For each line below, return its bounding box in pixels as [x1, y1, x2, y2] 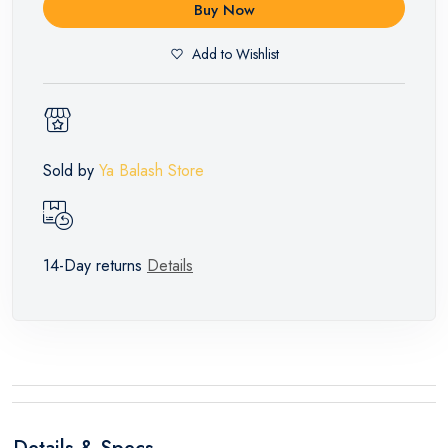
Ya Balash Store [99, 158, 204, 182]
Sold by [43, 158, 99, 182]
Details [147, 253, 193, 277]
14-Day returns [43, 253, 147, 277]
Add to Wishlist [191, 43, 279, 64]
